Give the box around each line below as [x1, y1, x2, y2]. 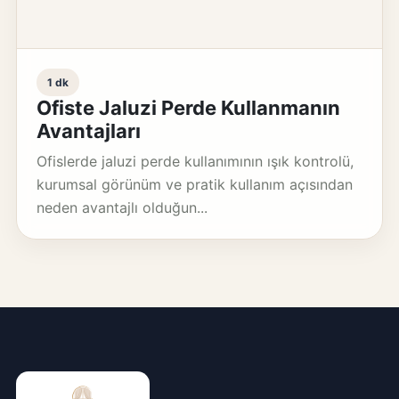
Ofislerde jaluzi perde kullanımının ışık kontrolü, [36, 152, 354, 170]
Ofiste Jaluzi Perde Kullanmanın [36, 96, 340, 119]
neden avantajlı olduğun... [36, 199, 208, 216]
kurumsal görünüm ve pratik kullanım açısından [36, 175, 353, 193]
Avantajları [36, 119, 141, 142]
